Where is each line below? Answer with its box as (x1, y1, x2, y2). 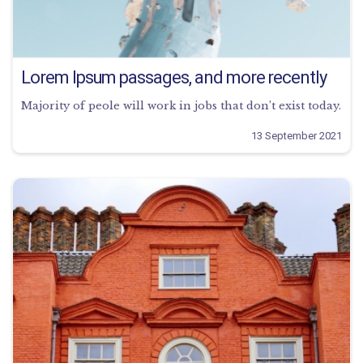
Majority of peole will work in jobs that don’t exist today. (21, 99, 341, 113)
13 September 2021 (251, 130, 342, 143)
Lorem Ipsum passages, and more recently (21, 67, 327, 88)
